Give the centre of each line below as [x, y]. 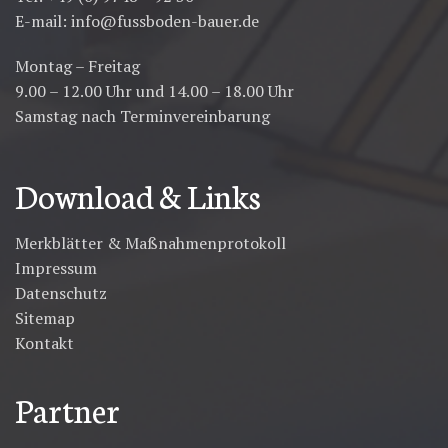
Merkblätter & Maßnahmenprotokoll [150, 243]
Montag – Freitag [77, 66]
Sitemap [45, 318]
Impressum [56, 268]
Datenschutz [61, 293]
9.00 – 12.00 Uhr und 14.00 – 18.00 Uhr [154, 91]
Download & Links [138, 195]
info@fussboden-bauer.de [165, 21]
